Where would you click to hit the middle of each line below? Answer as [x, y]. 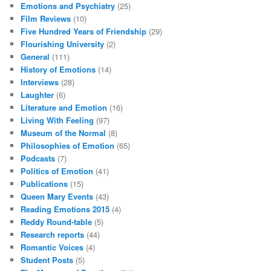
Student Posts [47, 260]
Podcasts [38, 158]
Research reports [53, 235]
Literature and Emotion [64, 108]
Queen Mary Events [57, 197]
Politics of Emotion [57, 171]
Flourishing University [63, 44]
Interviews [40, 82]
